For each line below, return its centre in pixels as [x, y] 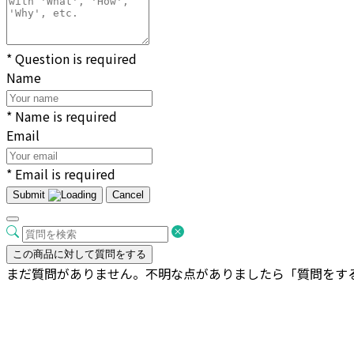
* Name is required [62, 117]
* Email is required [61, 174]
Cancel [128, 195]
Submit [29, 195]
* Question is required [72, 59]
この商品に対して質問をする [79, 254]
